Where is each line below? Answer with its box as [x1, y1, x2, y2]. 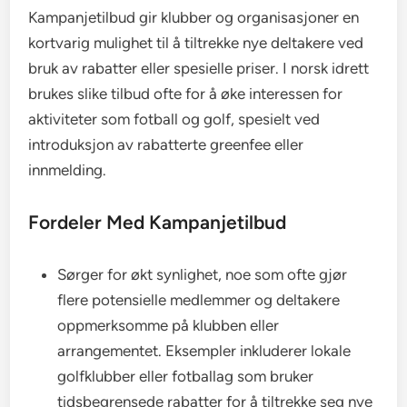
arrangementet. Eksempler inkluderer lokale [57, 341, 352, 360]
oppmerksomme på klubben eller [57, 315, 280, 334]
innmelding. [28, 160, 107, 179]
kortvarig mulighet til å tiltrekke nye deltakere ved [28, 33, 364, 52]
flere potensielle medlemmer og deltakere [57, 290, 341, 309]
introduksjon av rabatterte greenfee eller [28, 134, 304, 154]
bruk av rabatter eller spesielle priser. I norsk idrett [28, 58, 370, 77]
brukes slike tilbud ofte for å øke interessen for [28, 84, 343, 103]
